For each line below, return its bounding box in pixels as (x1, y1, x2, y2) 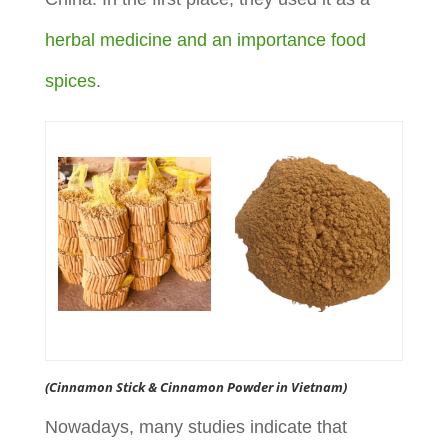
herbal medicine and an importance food (44, 30, 366, 50)
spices (44, 71, 96, 91)
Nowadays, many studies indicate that (44, 417, 347, 437)
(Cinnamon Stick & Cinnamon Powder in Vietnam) (44, 378, 347, 396)
